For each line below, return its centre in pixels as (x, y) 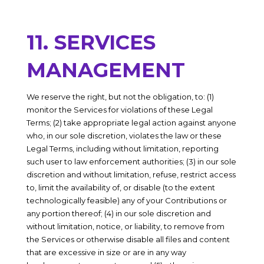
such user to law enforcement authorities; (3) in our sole (131, 161)
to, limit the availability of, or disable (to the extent (121, 187)
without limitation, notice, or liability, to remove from (125, 226)
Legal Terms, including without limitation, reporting (122, 148)
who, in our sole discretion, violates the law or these (124, 136)
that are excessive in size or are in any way (106, 252)
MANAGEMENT (105, 70)
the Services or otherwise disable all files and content (128, 239)
